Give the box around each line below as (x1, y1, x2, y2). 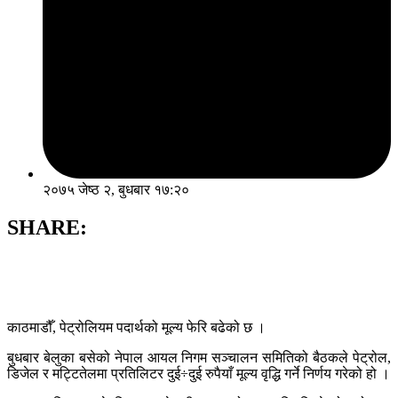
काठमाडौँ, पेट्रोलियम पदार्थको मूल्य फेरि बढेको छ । (7, 320, 266, 336)
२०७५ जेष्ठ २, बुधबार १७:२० (43, 182, 189, 198)
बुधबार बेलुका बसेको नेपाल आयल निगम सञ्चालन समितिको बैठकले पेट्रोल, (7, 350, 391, 366)
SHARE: (7, 216, 87, 240)
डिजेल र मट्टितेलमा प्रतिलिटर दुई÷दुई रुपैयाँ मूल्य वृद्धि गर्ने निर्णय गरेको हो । (7, 366, 390, 382)
